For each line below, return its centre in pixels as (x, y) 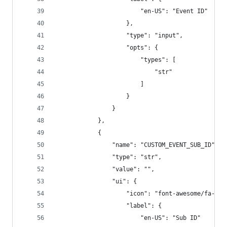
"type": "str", (108, 157)
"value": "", (105, 169)
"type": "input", (119, 35)
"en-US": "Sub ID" (128, 218)
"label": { (108, 206)
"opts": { (107, 48)
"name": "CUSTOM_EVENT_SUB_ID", (137, 145)
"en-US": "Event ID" (131, 11)
